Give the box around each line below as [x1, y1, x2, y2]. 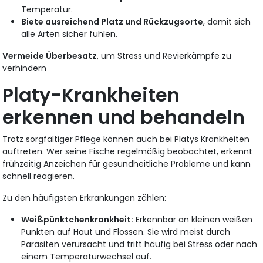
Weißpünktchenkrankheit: [21, 214, 134, 226]
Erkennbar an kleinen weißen [133, 214, 253, 226]
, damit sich [203, 16, 251, 28]
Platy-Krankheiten [2, 82, 180, 109]
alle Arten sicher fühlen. [21, 28, 118, 41]
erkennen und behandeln [2, 104, 245, 131]
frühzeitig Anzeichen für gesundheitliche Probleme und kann [2, 158, 251, 170]
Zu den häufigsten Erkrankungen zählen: [2, 192, 167, 204]
